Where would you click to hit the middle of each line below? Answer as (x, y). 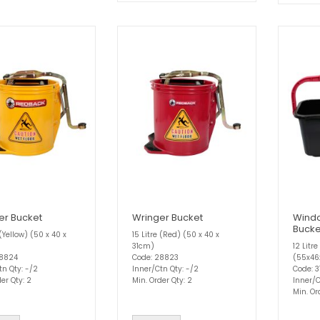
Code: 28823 (155, 257)
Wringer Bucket (167, 217)
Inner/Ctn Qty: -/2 (165, 269)
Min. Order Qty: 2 (162, 280)
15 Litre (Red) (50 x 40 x (176, 234)
